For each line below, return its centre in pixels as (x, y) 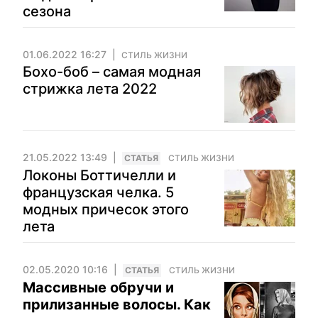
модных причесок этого (106, 209)
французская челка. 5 (98, 192)
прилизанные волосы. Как (117, 305)
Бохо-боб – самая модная (112, 72)
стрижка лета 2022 (90, 89)
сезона (47, 11)
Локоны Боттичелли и (99, 175)
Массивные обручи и (98, 287)
